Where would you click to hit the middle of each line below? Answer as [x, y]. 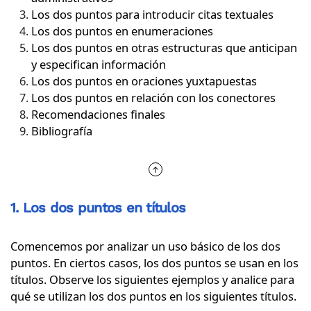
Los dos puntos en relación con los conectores [153, 97]
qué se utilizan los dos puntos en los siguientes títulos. [153, 296]
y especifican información [100, 64]
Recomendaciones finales [98, 114]
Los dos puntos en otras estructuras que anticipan [164, 47]
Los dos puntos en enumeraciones [122, 31]
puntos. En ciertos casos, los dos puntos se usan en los [154, 262]
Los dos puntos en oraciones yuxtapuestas [144, 81]
